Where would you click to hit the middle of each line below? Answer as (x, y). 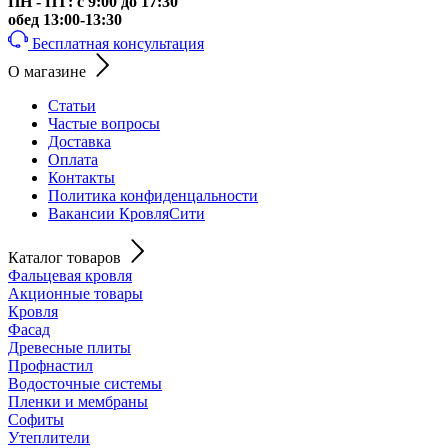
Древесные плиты (69, 347)
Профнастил (50, 365)
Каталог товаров (64, 257)
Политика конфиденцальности (153, 195)
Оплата (73, 159)
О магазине (47, 71)
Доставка (79, 141)
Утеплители (49, 437)
